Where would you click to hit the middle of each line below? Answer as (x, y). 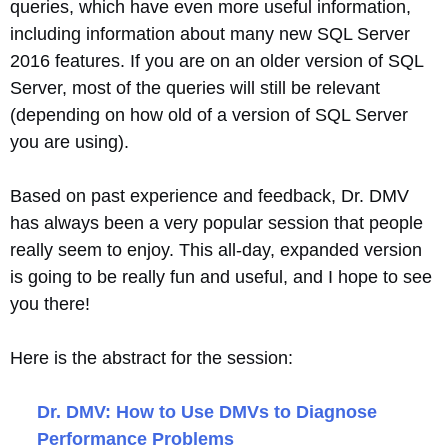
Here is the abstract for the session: (151, 358)
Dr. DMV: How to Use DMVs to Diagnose (207, 412)
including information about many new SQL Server (210, 34)
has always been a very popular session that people (216, 223)
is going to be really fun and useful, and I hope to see (221, 277)
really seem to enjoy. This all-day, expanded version (216, 250)
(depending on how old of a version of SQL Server (209, 115)
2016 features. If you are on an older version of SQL (216, 61)
